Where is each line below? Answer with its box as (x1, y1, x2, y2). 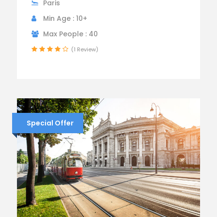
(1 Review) (71, 45, 98, 53)
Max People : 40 (43, 29, 98, 39)
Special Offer (27, 118, 74, 128)
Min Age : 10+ (43, 13, 87, 23)
